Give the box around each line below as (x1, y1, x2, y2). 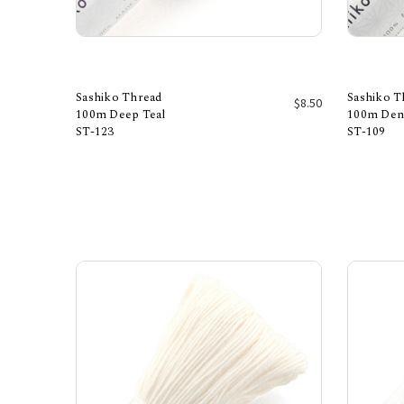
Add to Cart (169, 131, 229, 145)
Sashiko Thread (76, 87, 162, 106)
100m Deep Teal (76, 105, 166, 124)
